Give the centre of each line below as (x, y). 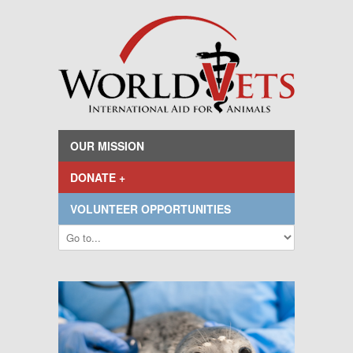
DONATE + (98, 177)
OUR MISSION (107, 146)
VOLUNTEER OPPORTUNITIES (150, 209)
